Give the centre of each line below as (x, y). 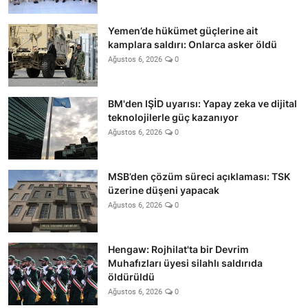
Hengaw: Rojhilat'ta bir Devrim (178, 249)
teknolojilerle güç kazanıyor (173, 117)
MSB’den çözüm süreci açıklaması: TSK (199, 176)
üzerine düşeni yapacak (164, 190)
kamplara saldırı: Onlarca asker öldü (192, 44)
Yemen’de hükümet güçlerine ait (183, 30)
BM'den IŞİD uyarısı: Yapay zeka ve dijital (202, 103)
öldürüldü (131, 276)
